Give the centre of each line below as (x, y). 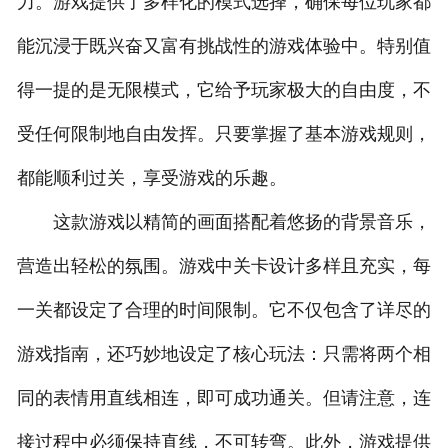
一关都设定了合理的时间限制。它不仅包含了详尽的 (223, 310)
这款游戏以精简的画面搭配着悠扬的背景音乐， (223, 222)
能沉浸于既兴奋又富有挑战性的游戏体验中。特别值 (223, 46)
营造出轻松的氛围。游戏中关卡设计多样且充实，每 (223, 266)
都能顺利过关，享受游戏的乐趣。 (151, 178)
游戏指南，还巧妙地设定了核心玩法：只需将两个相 (223, 354)
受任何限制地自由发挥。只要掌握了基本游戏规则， (223, 134)
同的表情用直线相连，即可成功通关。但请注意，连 (223, 398)
